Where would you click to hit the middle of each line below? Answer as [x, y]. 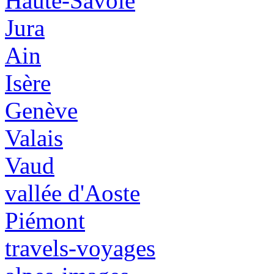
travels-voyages [80, 248]
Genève [41, 110]
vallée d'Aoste [72, 193]
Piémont [45, 220]
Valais [34, 138]
